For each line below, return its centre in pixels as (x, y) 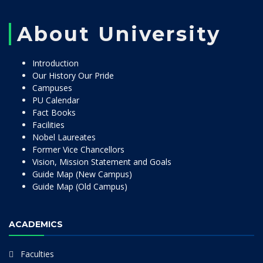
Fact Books (54, 112)
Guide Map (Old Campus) (80, 186)
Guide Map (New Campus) (82, 174)
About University (119, 34)
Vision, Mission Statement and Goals (102, 162)
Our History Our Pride (73, 75)
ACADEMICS (36, 224)
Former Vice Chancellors (78, 149)
